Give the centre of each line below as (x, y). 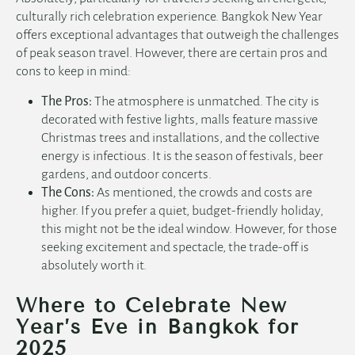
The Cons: (68, 193)
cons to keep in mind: (73, 72)
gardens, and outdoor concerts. (126, 175)
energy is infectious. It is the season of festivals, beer (182, 157)
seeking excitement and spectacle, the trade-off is (175, 248)
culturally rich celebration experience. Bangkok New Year (169, 17)
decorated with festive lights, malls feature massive (179, 120)
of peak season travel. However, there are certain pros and (172, 53)
